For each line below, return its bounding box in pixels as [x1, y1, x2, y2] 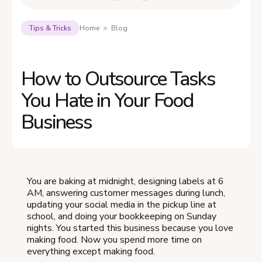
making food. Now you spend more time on [27, 233, 202, 246]
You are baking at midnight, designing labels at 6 [27, 175, 224, 188]
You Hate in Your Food [21, 87, 193, 114]
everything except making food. [27, 245, 155, 258]
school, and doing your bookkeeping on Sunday [27, 210, 216, 223]
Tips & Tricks [29, 23, 71, 33]
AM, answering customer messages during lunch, [27, 187, 225, 199]
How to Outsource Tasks [21, 65, 215, 92]
